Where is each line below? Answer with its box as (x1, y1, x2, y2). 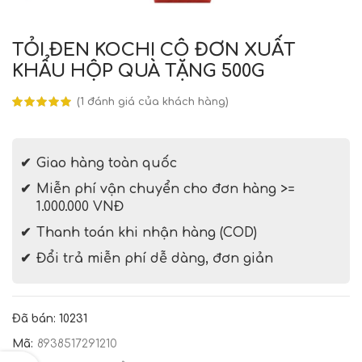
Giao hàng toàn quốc (36, 155, 177, 170)
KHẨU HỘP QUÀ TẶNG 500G (12, 61, 265, 81)
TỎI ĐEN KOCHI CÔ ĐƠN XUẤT (12, 40, 295, 60)
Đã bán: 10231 (12, 312, 87, 325)
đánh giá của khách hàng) (84, 95, 229, 107)
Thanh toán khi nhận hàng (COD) (36, 225, 257, 240)
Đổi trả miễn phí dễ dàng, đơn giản (36, 250, 273, 266)
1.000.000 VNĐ (36, 199, 124, 214)
